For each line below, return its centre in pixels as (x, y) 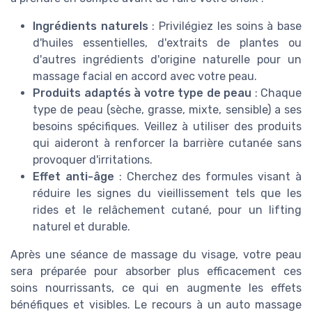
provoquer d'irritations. (93, 159)
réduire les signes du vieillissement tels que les (167, 193)
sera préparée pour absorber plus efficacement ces (156, 271)
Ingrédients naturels (91, 26)
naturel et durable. (81, 226)
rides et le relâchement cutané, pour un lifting (167, 210)
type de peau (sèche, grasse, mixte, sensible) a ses (167, 109)
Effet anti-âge (73, 176)
